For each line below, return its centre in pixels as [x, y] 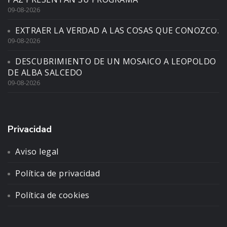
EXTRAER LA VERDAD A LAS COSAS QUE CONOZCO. [117, 30]
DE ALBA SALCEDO [45, 72]
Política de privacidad [58, 173]
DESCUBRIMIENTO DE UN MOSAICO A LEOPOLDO [116, 61]
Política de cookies [52, 195]
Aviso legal [37, 151]
